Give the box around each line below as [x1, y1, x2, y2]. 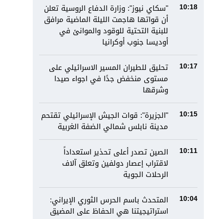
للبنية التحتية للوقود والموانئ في [59, 24, 169, 38]
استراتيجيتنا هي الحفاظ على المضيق [50, 204, 169, 218]
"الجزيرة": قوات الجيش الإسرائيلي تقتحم [41, 109, 169, 122]
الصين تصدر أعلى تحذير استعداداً [64, 145, 169, 159]
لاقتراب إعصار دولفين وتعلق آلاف [62, 156, 169, 170]
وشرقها [143, 83, 169, 97]
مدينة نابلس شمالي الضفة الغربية [58, 120, 169, 133]
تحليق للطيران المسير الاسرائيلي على [49, 61, 169, 74]
